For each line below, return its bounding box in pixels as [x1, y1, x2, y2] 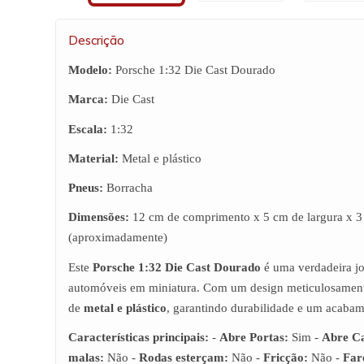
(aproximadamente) [68, 231, 167, 245]
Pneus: [68, 181, 103, 194]
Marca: [68, 93, 108, 106]
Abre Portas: [219, 330, 288, 344]
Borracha [103, 181, 153, 194]
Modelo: [68, 63, 112, 76]
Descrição [68, 32, 124, 48]
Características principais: [68, 330, 209, 344]
